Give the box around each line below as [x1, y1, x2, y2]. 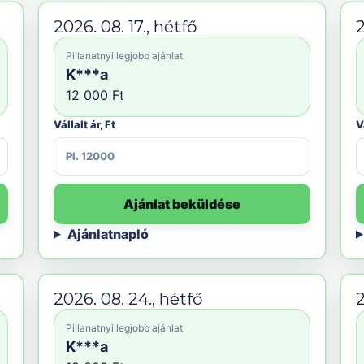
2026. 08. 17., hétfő [54, 17, 197, 37]
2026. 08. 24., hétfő [54, 289, 203, 309]
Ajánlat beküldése [123, 196, 240, 212]
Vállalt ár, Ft [54, 118, 115, 131]
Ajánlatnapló [67, 226, 149, 242]
